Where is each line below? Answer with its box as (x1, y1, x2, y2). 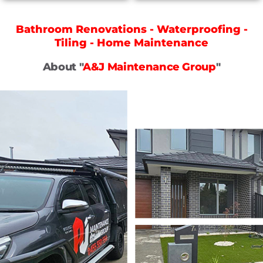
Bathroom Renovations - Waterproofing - (15, 22, 248, 36)
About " (42, 60, 83, 73)
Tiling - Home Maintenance (55, 36, 208, 49)
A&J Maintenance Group (83, 60, 216, 73)
